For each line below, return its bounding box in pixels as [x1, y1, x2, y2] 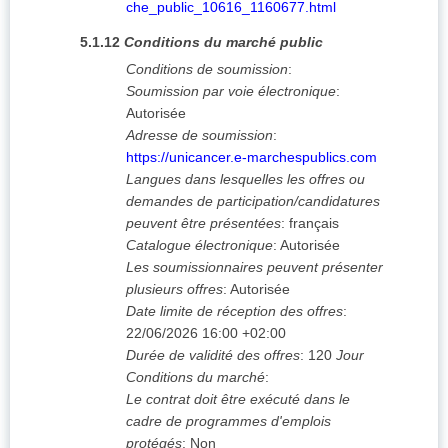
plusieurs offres [126, 281, 223, 298]
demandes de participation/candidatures [126, 193, 380, 210]
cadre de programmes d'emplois [126, 413, 331, 430]
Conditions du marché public [124, 34, 323, 51]
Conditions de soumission [126, 61, 288, 78]
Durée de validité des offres [126, 347, 300, 364]
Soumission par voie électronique [126, 83, 336, 100]
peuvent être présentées [126, 215, 281, 232]
